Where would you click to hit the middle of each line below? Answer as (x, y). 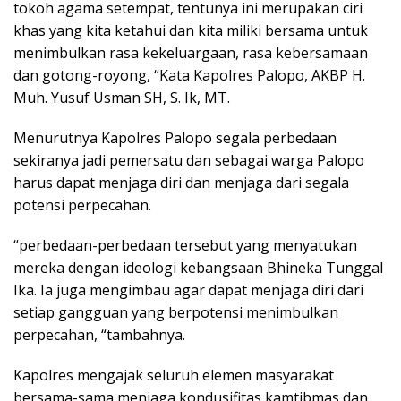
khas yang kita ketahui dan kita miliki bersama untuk (191, 30)
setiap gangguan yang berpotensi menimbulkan (176, 312)
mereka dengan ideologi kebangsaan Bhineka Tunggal (198, 268)
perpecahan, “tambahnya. (99, 335)
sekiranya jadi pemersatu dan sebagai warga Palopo (189, 160)
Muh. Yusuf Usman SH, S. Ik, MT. (122, 98)
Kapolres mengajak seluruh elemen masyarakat (174, 375)
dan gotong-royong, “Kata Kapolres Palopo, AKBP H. (189, 75)
